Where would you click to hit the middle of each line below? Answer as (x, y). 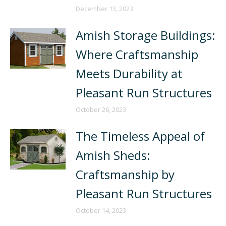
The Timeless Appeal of (140, 136)
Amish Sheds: (113, 155)
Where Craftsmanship (137, 54)
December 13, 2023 (104, 9)
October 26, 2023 (101, 109)
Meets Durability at (129, 73)
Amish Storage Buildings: (146, 35)
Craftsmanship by (125, 174)
